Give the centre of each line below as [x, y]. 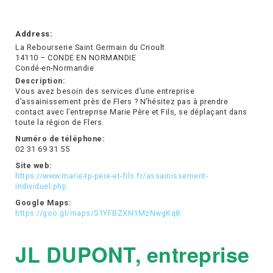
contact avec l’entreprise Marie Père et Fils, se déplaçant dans [131, 112]
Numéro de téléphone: [60, 139]
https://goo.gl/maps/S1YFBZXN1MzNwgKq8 [98, 213]
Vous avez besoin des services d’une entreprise [105, 91]
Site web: [34, 166]
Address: [34, 34]
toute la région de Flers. [60, 122]
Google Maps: [43, 203]
